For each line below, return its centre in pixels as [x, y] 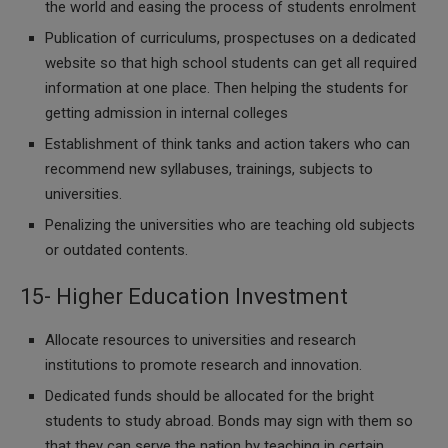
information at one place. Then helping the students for [226, 88]
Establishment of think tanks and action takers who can [227, 144]
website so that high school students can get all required [231, 63]
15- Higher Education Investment [184, 296]
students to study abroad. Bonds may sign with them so [229, 421]
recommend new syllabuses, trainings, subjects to [209, 169]
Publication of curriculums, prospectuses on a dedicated [230, 38]
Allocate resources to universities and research [200, 340]
